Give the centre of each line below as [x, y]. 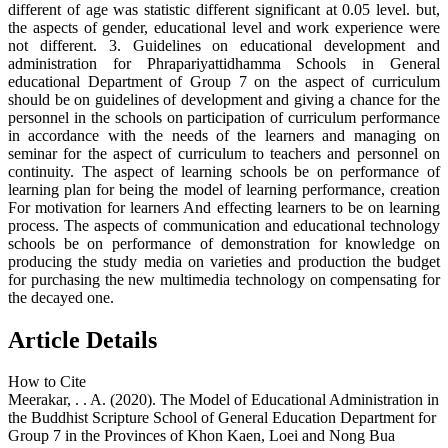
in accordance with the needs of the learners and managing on [224, 135]
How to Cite [47, 382]
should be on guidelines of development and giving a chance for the [224, 99]
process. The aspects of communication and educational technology [224, 225]
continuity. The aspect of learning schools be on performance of [224, 171]
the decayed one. [61, 297]
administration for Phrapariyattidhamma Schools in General [224, 63]
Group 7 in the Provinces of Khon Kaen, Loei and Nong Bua [201, 436]
